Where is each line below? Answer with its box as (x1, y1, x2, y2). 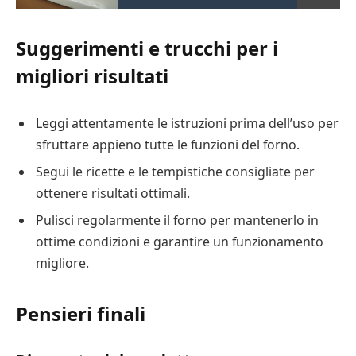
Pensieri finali (16, 300, 145, 327)
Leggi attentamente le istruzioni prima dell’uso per (36, 114, 339, 132)
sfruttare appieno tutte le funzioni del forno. (36, 135, 300, 153)
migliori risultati (16, 62, 168, 89)
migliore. (36, 253, 89, 272)
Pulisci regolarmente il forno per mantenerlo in (36, 211, 319, 229)
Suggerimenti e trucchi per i (16, 34, 278, 61)
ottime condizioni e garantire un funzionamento (36, 232, 323, 250)
